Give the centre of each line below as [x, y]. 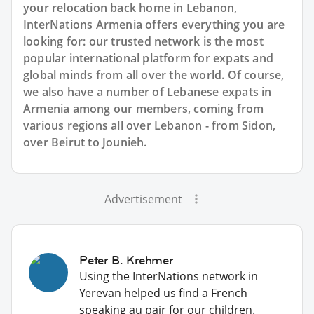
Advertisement [143, 199]
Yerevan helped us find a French [163, 293]
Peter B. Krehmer [126, 260]
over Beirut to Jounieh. [85, 142]
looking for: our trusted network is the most [143, 41]
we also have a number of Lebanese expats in [148, 91]
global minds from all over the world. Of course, [154, 75]
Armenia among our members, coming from [144, 108]
